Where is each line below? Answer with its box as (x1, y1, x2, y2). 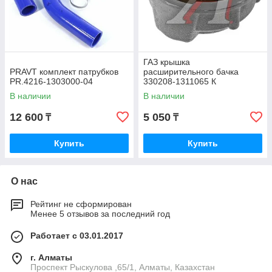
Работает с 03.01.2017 (30, 231, 123, 241)
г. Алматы (30, 253, 72, 263)
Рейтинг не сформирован (30, 199, 132, 209)
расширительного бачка (143, 67, 239, 77)
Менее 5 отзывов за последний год (30, 209, 170, 219)
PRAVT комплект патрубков (10, 67, 118, 77)
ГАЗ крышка (143, 57, 190, 67)
